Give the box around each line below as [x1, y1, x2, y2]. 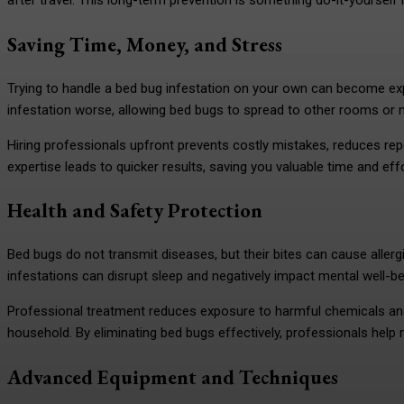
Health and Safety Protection [7, 197, 262, 225]
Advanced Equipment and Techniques [7, 363, 338, 390]
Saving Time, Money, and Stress [7, 31, 282, 59]
